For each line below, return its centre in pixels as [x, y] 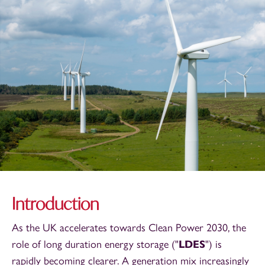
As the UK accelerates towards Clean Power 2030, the [129, 228]
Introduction [55, 204]
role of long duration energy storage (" [95, 244]
